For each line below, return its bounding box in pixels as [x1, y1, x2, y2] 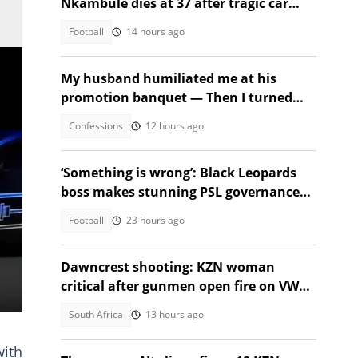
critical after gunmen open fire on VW [61, 277, 299, 295]
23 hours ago [126, 213, 185, 227]
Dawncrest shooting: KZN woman [61, 258, 275, 276]
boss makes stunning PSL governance [61, 183, 300, 201]
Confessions [69, 119, 123, 133]
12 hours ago [145, 119, 204, 133]
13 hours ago [145, 308, 204, 321]
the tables [61, 108, 125, 125]
